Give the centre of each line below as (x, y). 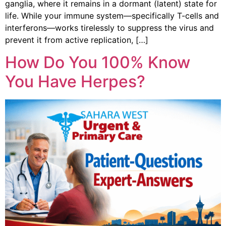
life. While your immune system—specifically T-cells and (112, 15)
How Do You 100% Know (98, 63)
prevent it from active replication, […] (77, 40)
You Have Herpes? (75, 82)
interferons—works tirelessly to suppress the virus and (109, 27)
